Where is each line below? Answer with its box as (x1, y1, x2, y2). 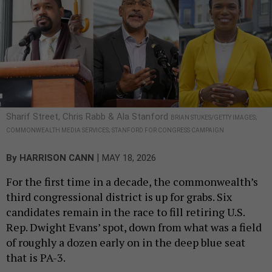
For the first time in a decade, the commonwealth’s (6, 174, 258, 189)
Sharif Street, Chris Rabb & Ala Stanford (6, 110, 171, 122)
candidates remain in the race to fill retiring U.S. (6, 204, 245, 219)
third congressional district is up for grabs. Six (6, 189, 232, 204)
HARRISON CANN (19, 152, 94, 163)
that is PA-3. (6, 250, 67, 265)
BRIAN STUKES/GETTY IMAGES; (171, 114, 257, 121)
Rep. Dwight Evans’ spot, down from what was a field (6, 219, 262, 234)
